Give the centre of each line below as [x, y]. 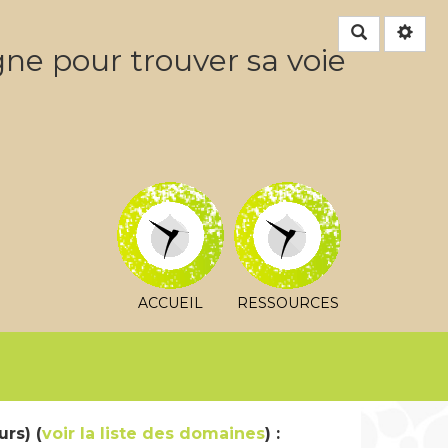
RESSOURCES [287, 302]
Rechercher [402, 31]
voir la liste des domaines [153, 433]
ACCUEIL [170, 302]
